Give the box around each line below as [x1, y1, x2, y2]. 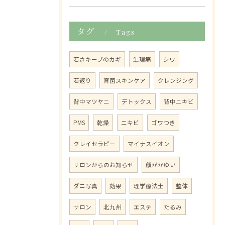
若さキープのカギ [73, 55, 121, 63]
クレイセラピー [73, 140, 116, 148]
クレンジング [158, 76, 194, 84]
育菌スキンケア [103, 76, 146, 84]
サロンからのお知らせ [73, 161, 134, 169]
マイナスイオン [128, 140, 170, 148]
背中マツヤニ [73, 97, 109, 105]
